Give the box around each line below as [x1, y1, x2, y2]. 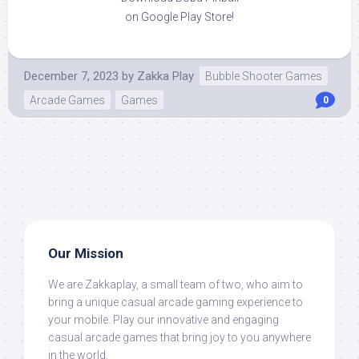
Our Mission [48, 245, 123, 262]
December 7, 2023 [24, 69, 119, 84]
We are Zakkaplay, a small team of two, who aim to [48, 278, 303, 292]
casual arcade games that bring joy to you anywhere [48, 331, 311, 345]
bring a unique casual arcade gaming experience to [48, 296, 303, 309]
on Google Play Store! [125, 10, 234, 24]
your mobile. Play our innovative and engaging [48, 313, 279, 327]
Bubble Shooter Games [205, 70, 322, 83]
